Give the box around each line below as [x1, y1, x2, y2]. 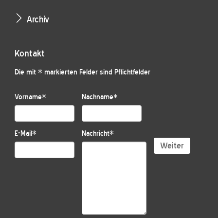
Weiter [160, 141, 184, 150]
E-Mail [15, 129, 32, 138]
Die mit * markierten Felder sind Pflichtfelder [15, 68, 150, 76]
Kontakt [15, 48, 45, 59]
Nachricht [82, 129, 109, 138]
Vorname [15, 92, 42, 101]
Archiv [27, 14, 49, 25]
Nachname [82, 92, 113, 101]
